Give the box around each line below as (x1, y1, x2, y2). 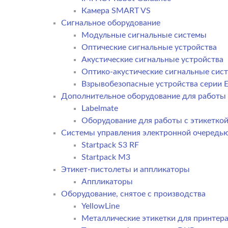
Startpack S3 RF (81, 140, 139, 149)
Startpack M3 (81, 153, 130, 161)
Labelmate (81, 104, 118, 112)
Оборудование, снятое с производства (61, 189, 206, 198)
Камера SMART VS (81, 6, 151, 15)
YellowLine (81, 202, 120, 210)
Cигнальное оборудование (61, 18, 160, 27)
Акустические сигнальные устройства (81, 55, 223, 64)
